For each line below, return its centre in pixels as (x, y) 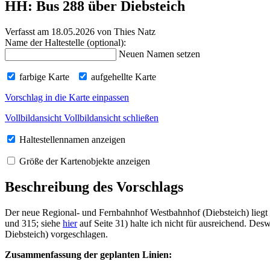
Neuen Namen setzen (159, 54)
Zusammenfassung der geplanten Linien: (88, 254)
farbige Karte (43, 77)
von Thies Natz (125, 32)
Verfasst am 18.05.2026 (50, 32)
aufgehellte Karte (122, 77)
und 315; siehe (34, 223)
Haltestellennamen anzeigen (71, 140)
